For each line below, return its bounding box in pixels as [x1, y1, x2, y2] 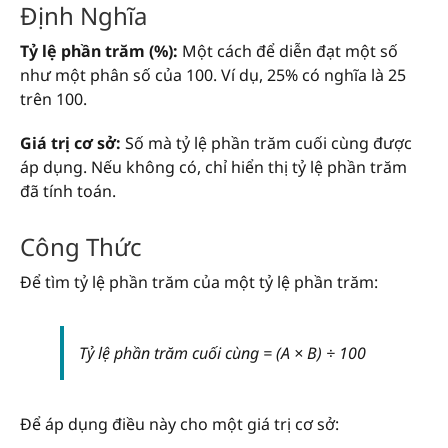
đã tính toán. [20, 179, 116, 202]
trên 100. [20, 87, 87, 110]
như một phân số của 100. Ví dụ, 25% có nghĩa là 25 [20, 63, 406, 86]
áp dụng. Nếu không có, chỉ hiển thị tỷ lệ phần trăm [20, 155, 407, 178]
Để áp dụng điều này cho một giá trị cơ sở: [20, 412, 339, 435]
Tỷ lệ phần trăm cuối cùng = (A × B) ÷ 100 [79, 341, 366, 364]
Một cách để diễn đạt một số [178, 39, 398, 62]
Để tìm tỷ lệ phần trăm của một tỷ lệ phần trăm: [20, 270, 378, 293]
